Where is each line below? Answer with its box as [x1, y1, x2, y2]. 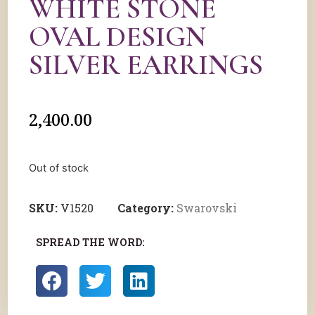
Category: [117, 200, 176, 216]
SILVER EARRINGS [29, 48, 263, 82]
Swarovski [176, 200, 237, 216]
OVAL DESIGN [29, 20, 206, 53]
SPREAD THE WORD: [36, 236, 144, 250]
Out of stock [29, 162, 89, 174]
